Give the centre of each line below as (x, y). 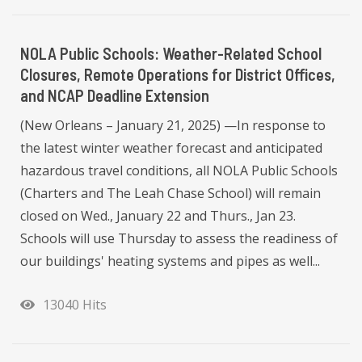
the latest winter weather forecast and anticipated (171, 148)
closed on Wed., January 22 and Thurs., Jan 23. (158, 216)
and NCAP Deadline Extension (115, 96)
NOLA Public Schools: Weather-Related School (171, 54)
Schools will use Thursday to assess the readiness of (179, 239)
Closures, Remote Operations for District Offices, (178, 75)
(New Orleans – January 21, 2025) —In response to (173, 126)
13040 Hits (72, 304)
